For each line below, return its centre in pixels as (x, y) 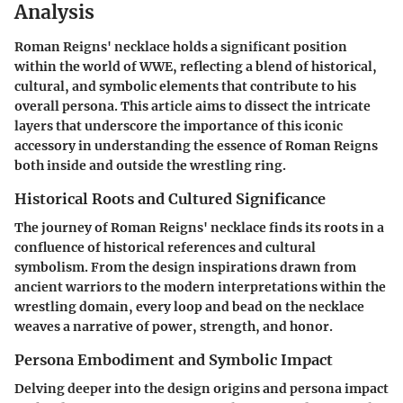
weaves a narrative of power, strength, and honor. (174, 326)
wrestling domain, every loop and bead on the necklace (189, 306)
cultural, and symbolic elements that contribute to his (185, 86)
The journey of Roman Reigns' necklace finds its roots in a (199, 227)
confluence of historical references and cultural (165, 247)
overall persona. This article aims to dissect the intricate (193, 106)
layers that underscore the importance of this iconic (179, 125)
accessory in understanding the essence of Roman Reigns (196, 145)
